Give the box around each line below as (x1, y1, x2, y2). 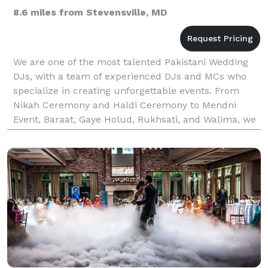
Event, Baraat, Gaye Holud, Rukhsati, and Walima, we (13, 113, 256, 125)
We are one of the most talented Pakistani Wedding (13, 56, 248, 68)
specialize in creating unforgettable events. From (13, 84, 239, 96)
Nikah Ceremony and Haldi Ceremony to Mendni (13, 99, 236, 111)
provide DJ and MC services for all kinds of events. (13, 127, 245, 139)
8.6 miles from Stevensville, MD (13, 6, 167, 18)
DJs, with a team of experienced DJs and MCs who (13, 70, 246, 82)
